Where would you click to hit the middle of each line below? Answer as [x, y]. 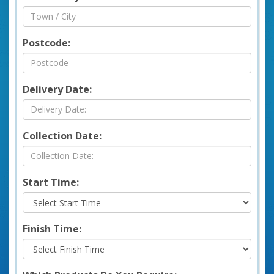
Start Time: [51, 182]
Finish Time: [52, 228]
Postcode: [46, 43]
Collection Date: [62, 135]
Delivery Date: [57, 89]
